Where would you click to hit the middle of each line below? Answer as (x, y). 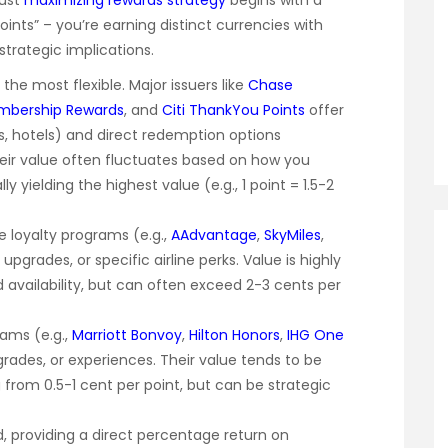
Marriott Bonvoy (127, 335)
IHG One (315, 335)
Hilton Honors (234, 335)
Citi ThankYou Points (233, 110)
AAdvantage (214, 235)
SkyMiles (292, 235)
